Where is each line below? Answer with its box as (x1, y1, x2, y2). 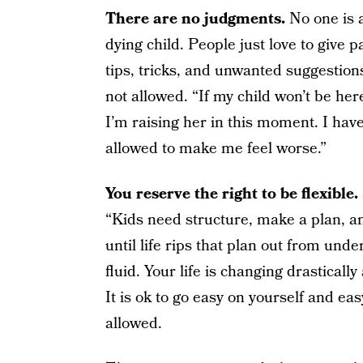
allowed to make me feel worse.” (105, 138, 327, 160)
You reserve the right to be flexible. (105, 183, 358, 205)
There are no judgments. (105, 8, 285, 30)
